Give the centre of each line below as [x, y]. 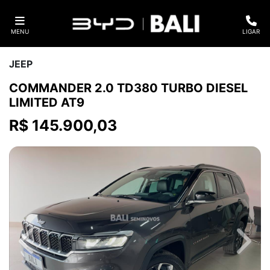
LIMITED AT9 [47, 102]
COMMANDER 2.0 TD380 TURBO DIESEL [128, 88]
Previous [46, 247]
